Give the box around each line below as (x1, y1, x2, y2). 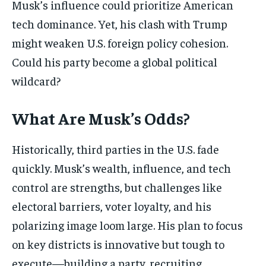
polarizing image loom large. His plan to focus (12, 217, 243, 233)
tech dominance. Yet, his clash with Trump (12, 16, 227, 31)
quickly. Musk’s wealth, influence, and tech (12, 160, 231, 176)
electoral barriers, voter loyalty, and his (12, 198, 211, 214)
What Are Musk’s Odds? (12, 107, 190, 129)
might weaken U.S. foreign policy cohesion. (12, 35, 228, 50)
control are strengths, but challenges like (12, 179, 222, 195)
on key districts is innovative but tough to (12, 236, 224, 252)
